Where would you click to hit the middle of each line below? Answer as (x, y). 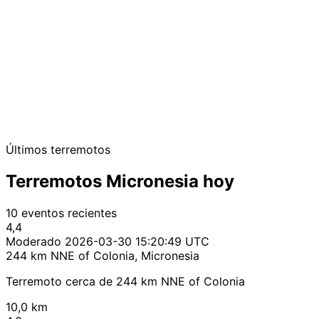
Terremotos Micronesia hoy (120, 182)
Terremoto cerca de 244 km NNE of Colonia (125, 282)
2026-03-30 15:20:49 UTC (137, 242)
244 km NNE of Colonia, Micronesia (103, 256)
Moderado (33, 242)
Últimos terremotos (58, 150)
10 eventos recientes (61, 213)
